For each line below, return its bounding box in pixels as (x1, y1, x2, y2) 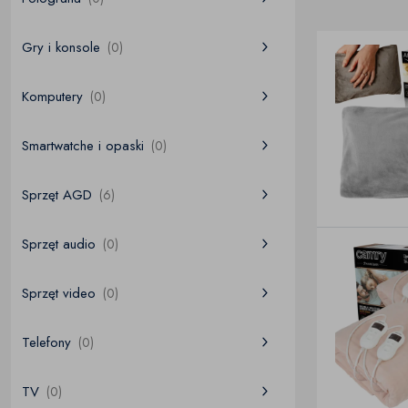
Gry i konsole (22, 37, 100, 57)
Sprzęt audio (22, 234, 96, 254)
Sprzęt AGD (22, 185, 92, 205)
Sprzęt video (22, 283, 96, 303)
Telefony (22, 332, 71, 352)
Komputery (22, 87, 83, 107)
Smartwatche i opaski (22, 136, 144, 156)
